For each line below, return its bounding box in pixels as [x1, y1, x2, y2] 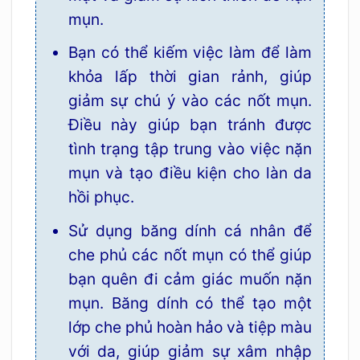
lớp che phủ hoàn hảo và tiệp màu [67, 317, 313, 337]
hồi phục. [67, 187, 134, 207]
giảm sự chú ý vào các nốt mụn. [67, 91, 313, 111]
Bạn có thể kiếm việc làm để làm [67, 43, 313, 63]
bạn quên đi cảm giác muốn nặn [67, 268, 313, 288]
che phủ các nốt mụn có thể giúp [67, 244, 313, 264]
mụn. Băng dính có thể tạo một [67, 292, 313, 313]
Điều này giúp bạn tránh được [67, 115, 313, 135]
